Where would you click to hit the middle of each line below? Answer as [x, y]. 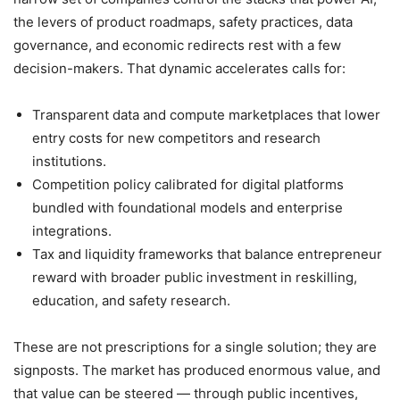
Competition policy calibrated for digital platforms [188, 185]
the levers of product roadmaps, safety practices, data [183, 22]
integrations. [72, 231]
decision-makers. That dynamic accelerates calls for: [179, 69]
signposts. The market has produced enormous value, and [197, 371]
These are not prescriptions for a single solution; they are [195, 347]
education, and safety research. [131, 301]
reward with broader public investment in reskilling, [195, 278]
